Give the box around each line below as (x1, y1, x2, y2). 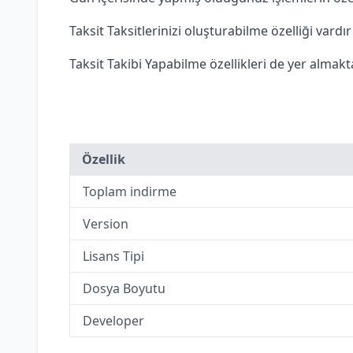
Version (83, 215, 128, 232)
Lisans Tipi (83, 247, 144, 265)
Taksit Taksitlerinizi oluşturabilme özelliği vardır (69, 22, 351, 39)
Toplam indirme (83, 183, 176, 200)
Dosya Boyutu (83, 280, 165, 297)
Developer (83, 312, 144, 329)
